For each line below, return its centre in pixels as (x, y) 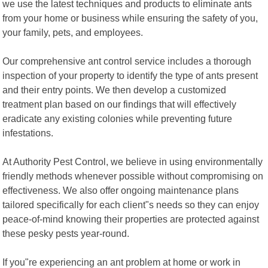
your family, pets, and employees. (73, 32)
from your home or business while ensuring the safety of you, (130, 18)
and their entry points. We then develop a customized (115, 89)
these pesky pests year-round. (66, 233)
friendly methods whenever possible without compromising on (133, 176)
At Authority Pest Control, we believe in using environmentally (133, 161)
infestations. (28, 133)
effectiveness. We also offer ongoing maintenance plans (121, 190)
